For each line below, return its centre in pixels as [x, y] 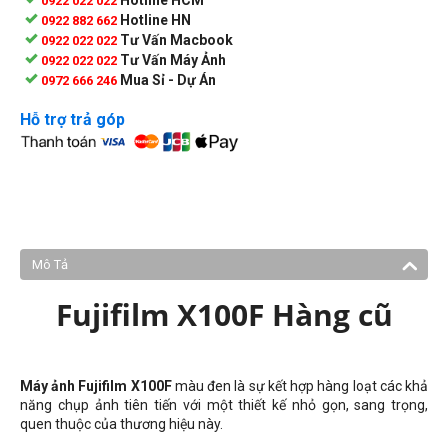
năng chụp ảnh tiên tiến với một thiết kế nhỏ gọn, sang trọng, [224, 405]
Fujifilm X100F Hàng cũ [224, 314]
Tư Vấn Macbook [176, 39]
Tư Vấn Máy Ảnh [173, 59]
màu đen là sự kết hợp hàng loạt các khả [300, 386]
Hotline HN [155, 19]
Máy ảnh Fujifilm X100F [96, 386]
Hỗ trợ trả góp [72, 119]
